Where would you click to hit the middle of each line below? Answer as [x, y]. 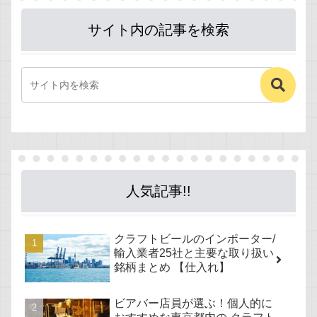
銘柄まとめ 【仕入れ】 [172, 267]
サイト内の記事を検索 [158, 30]
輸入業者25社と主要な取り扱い [194, 253]
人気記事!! [158, 191]
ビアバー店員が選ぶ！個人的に [194, 304]
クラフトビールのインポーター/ [195, 239]
